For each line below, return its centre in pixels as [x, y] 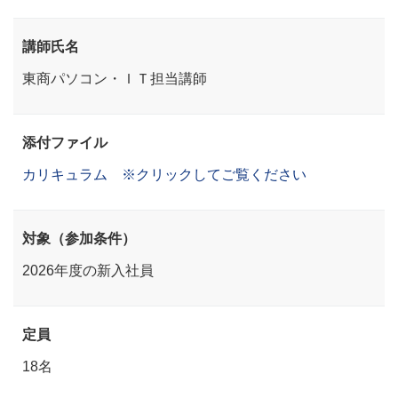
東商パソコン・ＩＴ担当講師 [115, 78]
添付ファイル [65, 142]
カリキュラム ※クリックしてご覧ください [164, 174]
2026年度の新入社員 [88, 270]
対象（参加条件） [79, 238]
